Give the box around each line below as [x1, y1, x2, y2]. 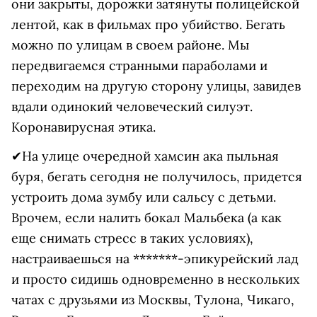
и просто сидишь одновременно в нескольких [11, 271, 300, 287]
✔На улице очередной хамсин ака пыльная [11, 148, 279, 164]
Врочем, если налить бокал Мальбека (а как [11, 209, 282, 226]
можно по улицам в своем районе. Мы [11, 37, 249, 53]
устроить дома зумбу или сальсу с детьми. [11, 189, 276, 205]
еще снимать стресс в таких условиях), [11, 230, 253, 246]
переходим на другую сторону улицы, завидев [11, 78, 301, 94]
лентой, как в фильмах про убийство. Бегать [11, 16, 285, 33]
